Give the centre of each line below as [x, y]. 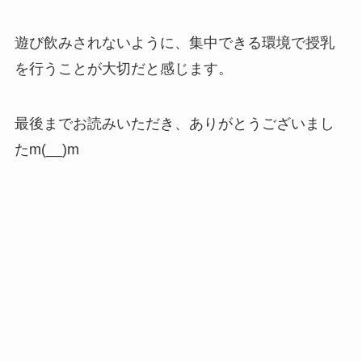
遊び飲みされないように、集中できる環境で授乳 [174, 43]
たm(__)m [46, 150]
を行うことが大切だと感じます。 [123, 69]
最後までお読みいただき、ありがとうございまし [174, 124]
